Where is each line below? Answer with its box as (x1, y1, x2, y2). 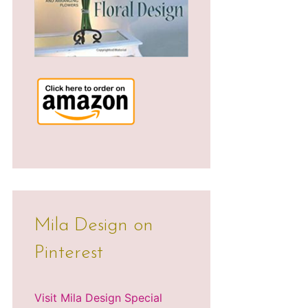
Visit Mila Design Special (34, 290, 162, 305)
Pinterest (34, 244, 103, 263)
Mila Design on (34, 217, 153, 236)
